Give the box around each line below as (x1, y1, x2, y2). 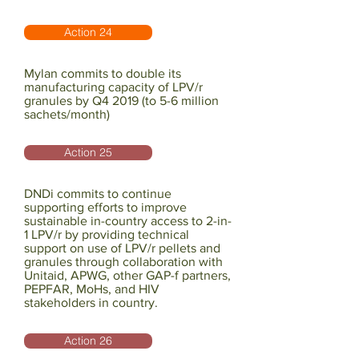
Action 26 (64, 333, 112, 348)
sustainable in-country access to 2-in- (24, 214, 232, 228)
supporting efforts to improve (24, 200, 187, 214)
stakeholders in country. (24, 296, 158, 309)
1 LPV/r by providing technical (24, 228, 189, 241)
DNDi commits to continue (24, 187, 171, 200)
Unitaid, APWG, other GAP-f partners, (24, 268, 231, 282)
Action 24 (64, 25, 112, 39)
